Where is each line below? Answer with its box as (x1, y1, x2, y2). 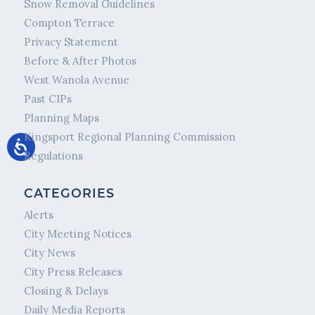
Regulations (23, 149, 83, 163)
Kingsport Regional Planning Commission (23, 130, 236, 144)
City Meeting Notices (23, 227, 131, 241)
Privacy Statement (23, 35, 118, 49)
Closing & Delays (23, 284, 108, 298)
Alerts (23, 208, 53, 222)
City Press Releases (23, 265, 122, 279)
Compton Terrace (23, 16, 115, 30)
